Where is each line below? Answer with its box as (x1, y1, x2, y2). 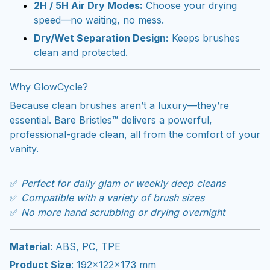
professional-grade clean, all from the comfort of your (10, 128, 260, 140)
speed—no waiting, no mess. (34, 13, 164, 26)
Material (10, 240, 50, 253)
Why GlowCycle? (10, 81, 88, 93)
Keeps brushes (169, 32, 240, 45)
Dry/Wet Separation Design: (34, 32, 169, 45)
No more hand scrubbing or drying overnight (21, 206, 225, 218)
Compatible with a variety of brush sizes (21, 191, 204, 204)
